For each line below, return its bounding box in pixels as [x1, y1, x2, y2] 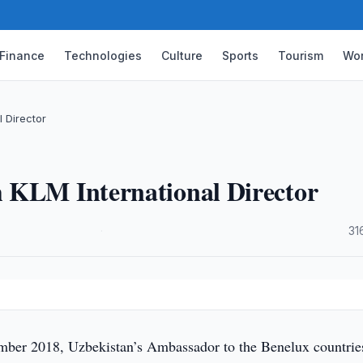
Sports [222, 48, 259, 62]
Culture [161, 48, 203, 62]
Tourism [278, 48, 324, 62]
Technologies [64, 48, 143, 62]
